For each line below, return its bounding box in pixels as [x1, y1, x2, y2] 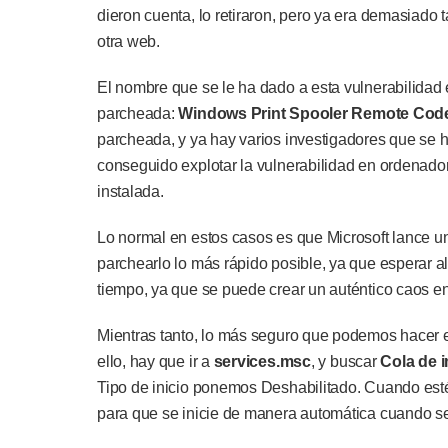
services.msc [209, 353, 311, 370]
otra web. [97, 33, 160, 50]
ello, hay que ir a [97, 353, 210, 370]
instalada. [97, 183, 164, 200]
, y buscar [310, 353, 381, 370]
